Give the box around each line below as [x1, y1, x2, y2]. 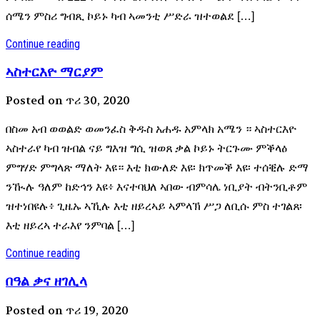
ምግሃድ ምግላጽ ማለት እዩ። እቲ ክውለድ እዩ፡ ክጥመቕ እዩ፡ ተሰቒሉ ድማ [6, 161, 309, 174]
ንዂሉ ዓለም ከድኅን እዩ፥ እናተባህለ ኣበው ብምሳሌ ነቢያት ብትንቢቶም [6, 181, 307, 194]
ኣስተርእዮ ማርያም [6, 64, 103, 79]
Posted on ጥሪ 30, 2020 [6, 93, 130, 109]
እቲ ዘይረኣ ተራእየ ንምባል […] [6, 219, 134, 232]
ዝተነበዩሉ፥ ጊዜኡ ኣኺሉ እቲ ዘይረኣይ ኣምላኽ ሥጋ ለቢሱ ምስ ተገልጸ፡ [6, 200, 302, 213]
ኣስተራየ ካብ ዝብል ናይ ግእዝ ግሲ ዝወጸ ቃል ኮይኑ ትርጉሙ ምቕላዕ [6, 142, 287, 155]
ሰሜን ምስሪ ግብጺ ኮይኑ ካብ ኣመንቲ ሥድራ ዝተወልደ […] [6, 9, 254, 22]
